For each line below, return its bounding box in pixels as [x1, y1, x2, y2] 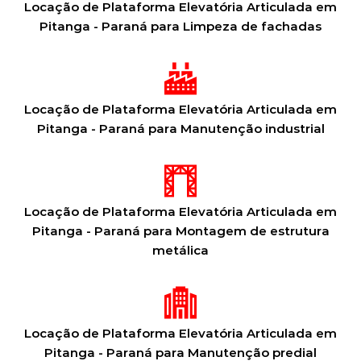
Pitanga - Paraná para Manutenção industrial [36, 121, 325, 136]
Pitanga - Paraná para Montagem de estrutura [31, 223, 330, 239]
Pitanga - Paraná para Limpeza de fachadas [39, 19, 322, 34]
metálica [152, 243, 209, 258]
